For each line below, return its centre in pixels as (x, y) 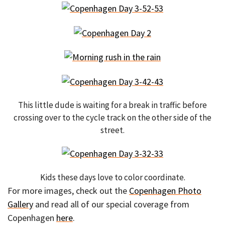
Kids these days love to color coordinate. (113, 178)
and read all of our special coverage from (111, 204)
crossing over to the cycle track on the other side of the (113, 118)
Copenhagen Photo (165, 191)
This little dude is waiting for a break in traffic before (113, 105)
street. (113, 130)
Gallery (20, 204)
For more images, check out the (68, 191)
